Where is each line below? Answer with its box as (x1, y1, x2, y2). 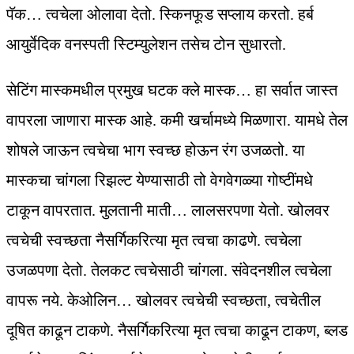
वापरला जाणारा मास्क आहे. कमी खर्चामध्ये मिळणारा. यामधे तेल (6, 111, 348, 130)
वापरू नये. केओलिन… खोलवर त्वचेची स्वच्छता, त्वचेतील (6, 292, 321, 310)
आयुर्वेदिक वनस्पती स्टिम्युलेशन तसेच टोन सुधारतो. (6, 36, 286, 54)
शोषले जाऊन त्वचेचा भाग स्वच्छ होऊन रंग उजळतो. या (6, 141, 305, 160)
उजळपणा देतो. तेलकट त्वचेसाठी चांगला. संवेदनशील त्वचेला (6, 262, 332, 280)
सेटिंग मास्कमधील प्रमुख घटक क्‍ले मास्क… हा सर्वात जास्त (6, 81, 337, 100)
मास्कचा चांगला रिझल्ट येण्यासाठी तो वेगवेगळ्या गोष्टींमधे (6, 171, 313, 190)
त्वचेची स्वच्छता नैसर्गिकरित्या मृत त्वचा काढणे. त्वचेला (6, 232, 302, 250)
